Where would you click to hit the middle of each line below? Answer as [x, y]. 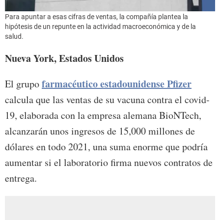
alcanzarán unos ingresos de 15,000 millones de [100, 131]
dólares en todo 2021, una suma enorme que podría [106, 146]
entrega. [21, 178]
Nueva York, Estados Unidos [64, 58]
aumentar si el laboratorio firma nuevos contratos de [109, 162]
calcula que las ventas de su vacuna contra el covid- [107, 99]
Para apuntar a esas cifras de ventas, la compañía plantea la [96, 16]
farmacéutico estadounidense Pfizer [117, 83]
